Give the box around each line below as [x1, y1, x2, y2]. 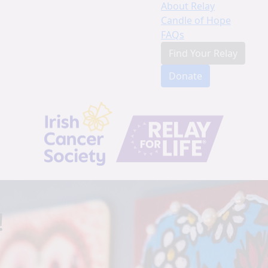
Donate [169, 69, 202, 83]
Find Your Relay [169, 46, 237, 60]
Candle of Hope [161, 13, 231, 27]
